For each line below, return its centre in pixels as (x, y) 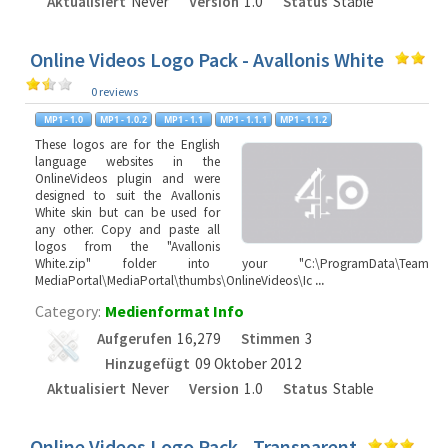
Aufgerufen (134, 338)
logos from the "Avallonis (127, 246)
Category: (68, 311)
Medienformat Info (174, 311)
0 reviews (114, 91)
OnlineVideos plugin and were (127, 178)
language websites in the (127, 161)
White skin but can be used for (127, 212)
